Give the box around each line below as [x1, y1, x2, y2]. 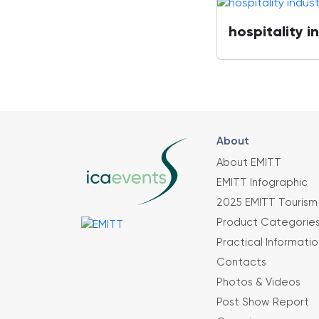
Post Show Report [216, 297, 309, 308]
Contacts [216, 257, 266, 268]
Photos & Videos [216, 277, 300, 288]
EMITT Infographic [216, 177, 308, 189]
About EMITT [216, 157, 281, 169]
